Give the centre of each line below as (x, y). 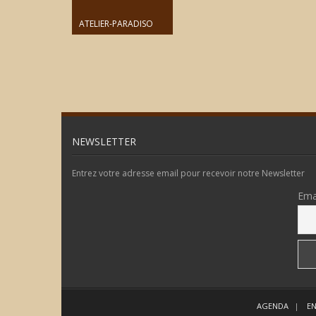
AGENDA (273, 305)
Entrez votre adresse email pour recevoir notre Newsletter (188, 173)
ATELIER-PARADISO (116, 24)
